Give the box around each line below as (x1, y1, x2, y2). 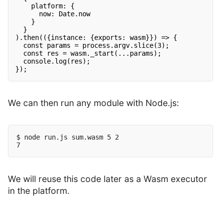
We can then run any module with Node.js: (8, 98, 179, 109)
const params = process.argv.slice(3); (23, 41, 170, 50)
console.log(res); (23, 57, 91, 66)
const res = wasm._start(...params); (23, 49, 162, 58)
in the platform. (8, 185, 70, 196)
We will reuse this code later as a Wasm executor (8, 174, 207, 184)
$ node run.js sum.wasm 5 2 (16, 133, 119, 142)
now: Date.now (39, 10, 91, 18)
